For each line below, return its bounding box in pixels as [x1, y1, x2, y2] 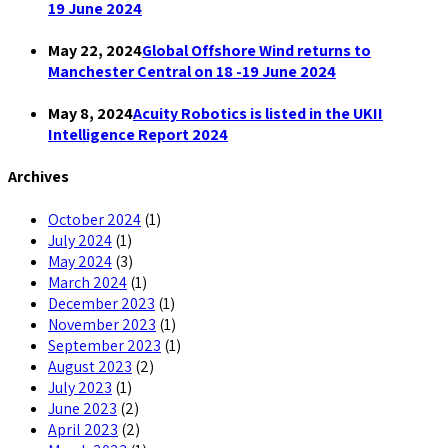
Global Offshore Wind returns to [142, 39, 371, 61]
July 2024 [48, 229, 112, 251]
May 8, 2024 [48, 103, 133, 125]
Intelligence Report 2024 [48, 124, 228, 146]
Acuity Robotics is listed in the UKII [133, 103, 383, 125]
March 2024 [48, 271, 127, 293]
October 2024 [48, 208, 141, 230]
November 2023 [48, 313, 156, 335]
